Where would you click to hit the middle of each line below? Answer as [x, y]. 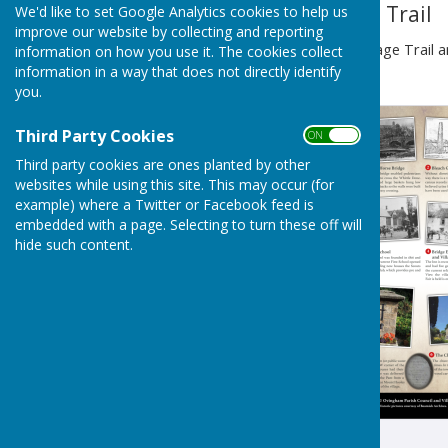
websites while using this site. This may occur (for [174, 184]
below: [209, 70]
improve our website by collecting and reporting [169, 31]
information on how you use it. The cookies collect [179, 51]
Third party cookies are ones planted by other [162, 164]
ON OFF [330, 134]
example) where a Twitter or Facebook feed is [164, 204]
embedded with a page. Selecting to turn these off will [188, 224]
